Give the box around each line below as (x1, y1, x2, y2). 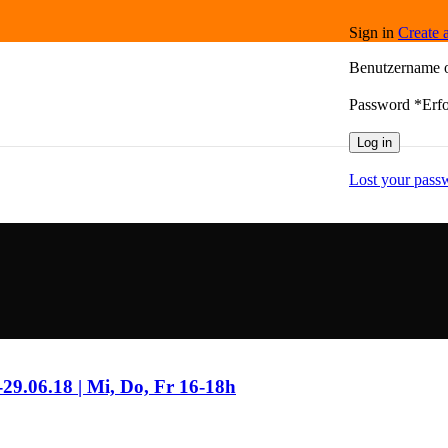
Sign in (349, 23, 398, 41)
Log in (357, 134, 392, 150)
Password (349, 95, 414, 113)
